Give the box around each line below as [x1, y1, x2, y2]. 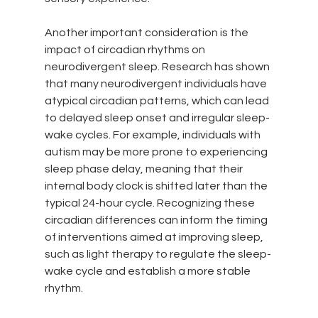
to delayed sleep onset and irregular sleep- [44, 111, 270, 124]
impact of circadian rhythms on [44, 43, 207, 55]
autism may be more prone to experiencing [44, 146, 270, 158]
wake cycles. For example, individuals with [44, 128, 263, 141]
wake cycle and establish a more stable [44, 265, 253, 277]
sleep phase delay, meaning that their [44, 163, 245, 175]
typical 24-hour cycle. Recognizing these [44, 197, 257, 209]
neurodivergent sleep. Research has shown [44, 60, 272, 72]
